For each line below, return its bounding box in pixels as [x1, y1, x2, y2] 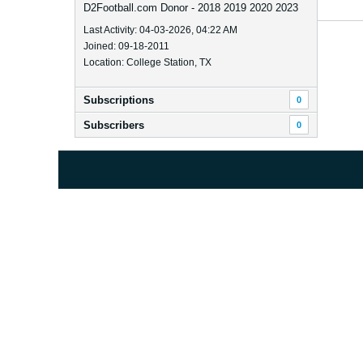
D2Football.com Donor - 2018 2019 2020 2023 [83, 2, 298, 14]
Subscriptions [83, 94, 154, 106]
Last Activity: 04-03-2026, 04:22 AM [83, 24, 237, 36]
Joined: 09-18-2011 [83, 41, 169, 52]
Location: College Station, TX [83, 57, 211, 68]
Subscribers [83, 119, 144, 131]
